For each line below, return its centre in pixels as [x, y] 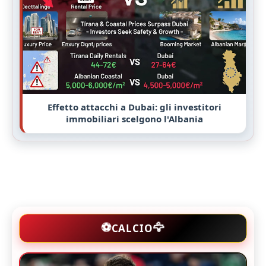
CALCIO [132, 229]
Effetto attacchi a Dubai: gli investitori [134, 107]
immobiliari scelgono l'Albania [134, 119]
